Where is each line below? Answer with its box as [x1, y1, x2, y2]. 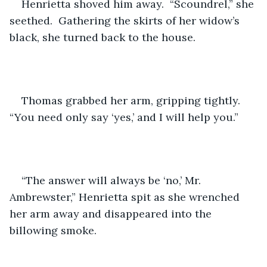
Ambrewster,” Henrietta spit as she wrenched [10, 190, 243, 204]
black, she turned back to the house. [10, 30, 195, 44]
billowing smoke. [10, 223, 97, 237]
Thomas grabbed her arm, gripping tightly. [21, 93, 246, 107]
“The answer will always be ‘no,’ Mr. [21, 173, 204, 187]
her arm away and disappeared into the [10, 206, 215, 221]
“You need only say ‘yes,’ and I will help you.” [10, 110, 238, 124]
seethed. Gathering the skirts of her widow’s [10, 13, 243, 27]
